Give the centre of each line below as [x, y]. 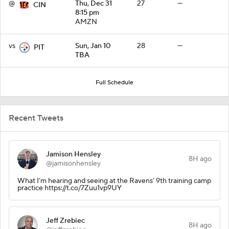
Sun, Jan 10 [93, 46]
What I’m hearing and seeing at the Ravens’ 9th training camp [114, 181]
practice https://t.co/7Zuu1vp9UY [70, 188]
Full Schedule [114, 82]
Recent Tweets [36, 118]
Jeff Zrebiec [65, 221]
